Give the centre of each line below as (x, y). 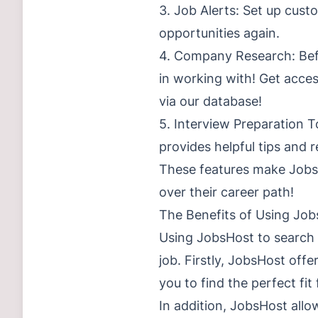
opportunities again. (219, 33)
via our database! (210, 101)
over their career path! (226, 192)
